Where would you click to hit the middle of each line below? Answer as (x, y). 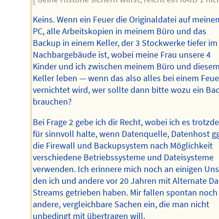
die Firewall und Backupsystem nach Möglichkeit (123, 146)
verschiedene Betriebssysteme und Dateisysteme (123, 158)
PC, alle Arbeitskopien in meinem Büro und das (120, 32)
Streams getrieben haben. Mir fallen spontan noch (125, 193)
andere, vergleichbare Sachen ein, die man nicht (121, 205)
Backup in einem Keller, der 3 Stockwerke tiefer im (125, 43)
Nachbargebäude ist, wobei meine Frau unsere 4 (122, 55)
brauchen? (53, 102)
